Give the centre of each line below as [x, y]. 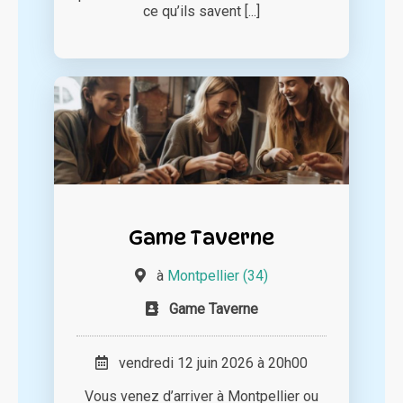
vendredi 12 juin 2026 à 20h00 [208, 363]
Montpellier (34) [218, 276]
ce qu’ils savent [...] [201, 12]
